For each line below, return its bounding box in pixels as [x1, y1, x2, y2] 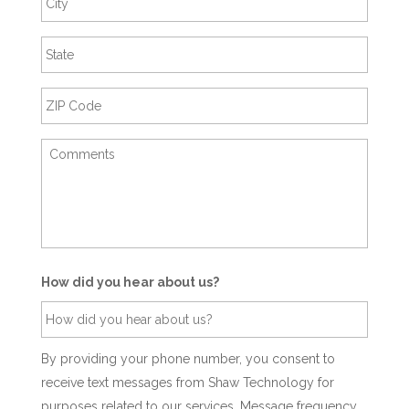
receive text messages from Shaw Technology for [40, 375, 334, 390]
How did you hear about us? [40, 275, 219, 289]
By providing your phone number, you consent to [40, 351, 335, 366]
